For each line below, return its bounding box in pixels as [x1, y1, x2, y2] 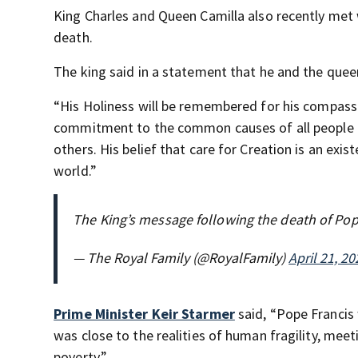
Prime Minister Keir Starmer [54, 304, 235, 324]
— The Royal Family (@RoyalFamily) [73, 249, 289, 268]
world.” [54, 161, 97, 181]
